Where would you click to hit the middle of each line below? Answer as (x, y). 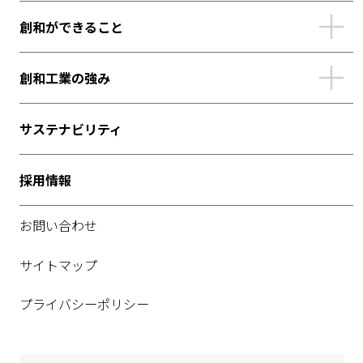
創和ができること (71, 26)
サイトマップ (58, 265)
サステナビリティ (70, 129)
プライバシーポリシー (84, 303)
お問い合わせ (58, 226)
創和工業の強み (64, 77)
